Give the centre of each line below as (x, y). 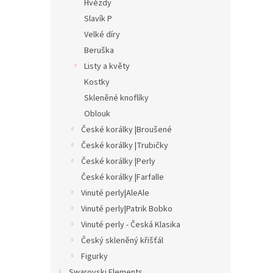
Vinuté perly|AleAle (115, 193)
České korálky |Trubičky (125, 146)
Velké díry (102, 35)
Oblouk (97, 114)
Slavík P (98, 19)
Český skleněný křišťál (122, 241)
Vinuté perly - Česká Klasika (131, 225)
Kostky (97, 82)
